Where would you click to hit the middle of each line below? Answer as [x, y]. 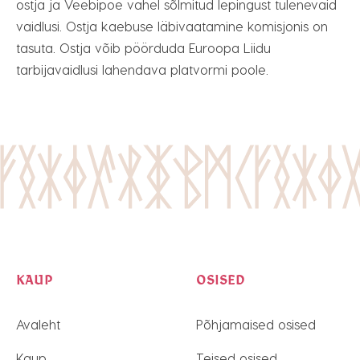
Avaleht [38, 324]
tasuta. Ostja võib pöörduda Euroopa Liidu [143, 48]
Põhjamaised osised [256, 324]
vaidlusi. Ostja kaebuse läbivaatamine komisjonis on [172, 26]
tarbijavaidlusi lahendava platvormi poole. [142, 70]
